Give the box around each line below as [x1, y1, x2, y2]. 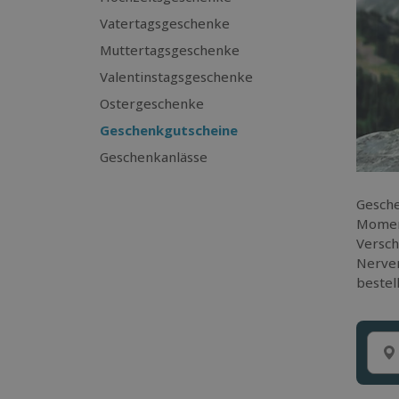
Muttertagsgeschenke [100, 41, 240, 59]
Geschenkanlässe [100, 148, 208, 166]
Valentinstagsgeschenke [100, 68, 253, 85]
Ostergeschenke [100, 94, 204, 112]
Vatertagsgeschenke [100, 14, 230, 32]
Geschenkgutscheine [100, 121, 238, 139]
